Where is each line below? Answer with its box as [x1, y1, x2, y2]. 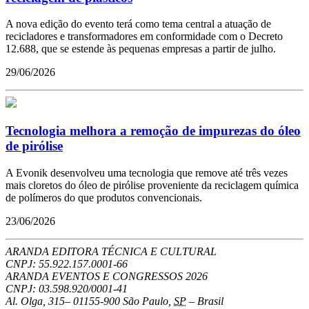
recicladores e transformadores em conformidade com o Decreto [6, 30, 283, 43]
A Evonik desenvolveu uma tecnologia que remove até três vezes [6, 166, 288, 179]
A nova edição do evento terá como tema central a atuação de [6, 18, 271, 30]
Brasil [197, 295, 223, 307]
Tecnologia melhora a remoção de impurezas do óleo [6, 123, 301, 139]
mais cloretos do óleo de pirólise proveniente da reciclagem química [6, 179, 299, 191]
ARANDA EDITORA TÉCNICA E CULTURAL [6, 245, 217, 257]
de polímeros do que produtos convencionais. [6, 191, 202, 203]
